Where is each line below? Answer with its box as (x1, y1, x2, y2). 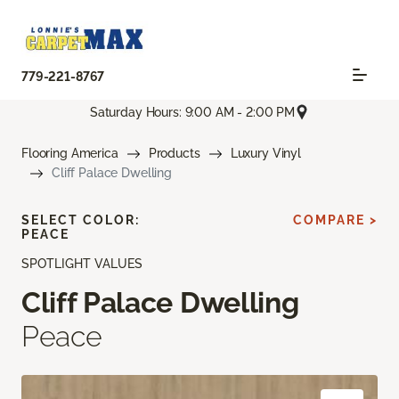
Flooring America (21, 146, 118, 161)
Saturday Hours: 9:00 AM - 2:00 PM (89, 104, 296, 119)
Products (148, 146, 200, 161)
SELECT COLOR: (21, 213, 140, 228)
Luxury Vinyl (230, 146, 301, 161)
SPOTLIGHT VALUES (21, 256, 142, 272)
